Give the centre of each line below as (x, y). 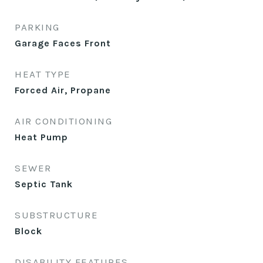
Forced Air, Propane (63, 90)
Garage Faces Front (63, 43)
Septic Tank (44, 184)
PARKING (37, 27)
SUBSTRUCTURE (56, 215)
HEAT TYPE (43, 74)
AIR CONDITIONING (63, 121)
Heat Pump (41, 137)
